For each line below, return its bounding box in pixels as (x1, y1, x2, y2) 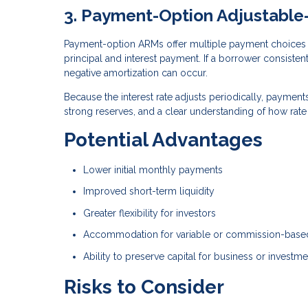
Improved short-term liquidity (83, 186, 214, 197)
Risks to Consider (64, 275, 224, 298)
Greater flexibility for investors (83, 207, 216, 219)
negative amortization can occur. (64, 67, 208, 78)
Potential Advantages (64, 128, 263, 151)
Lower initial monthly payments (83, 164, 223, 175)
